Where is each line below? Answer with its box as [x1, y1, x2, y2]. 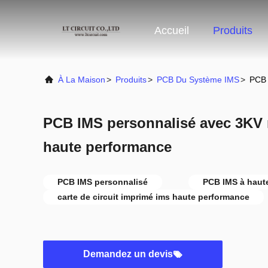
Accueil [154, 25, 189, 37]
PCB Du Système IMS [157, 75, 239, 84]
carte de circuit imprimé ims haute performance [57, 192, 249, 202]
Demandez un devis [83, 249, 173, 259]
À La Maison [58, 75, 105, 84]
